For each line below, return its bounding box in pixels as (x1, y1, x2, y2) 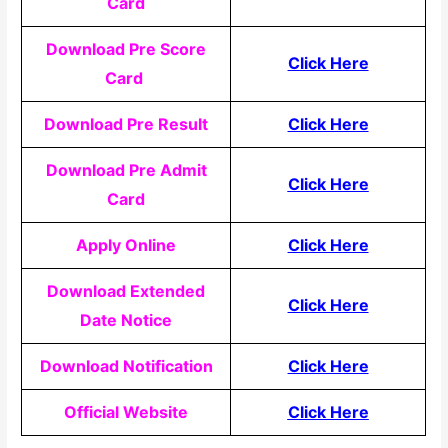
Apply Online (76, 234, 177, 255)
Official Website (64, 401, 189, 422)
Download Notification (39, 355, 213, 376)
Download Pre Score (46, 38, 207, 59)
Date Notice (80, 309, 173, 330)
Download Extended (47, 280, 206, 301)
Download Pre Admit (45, 159, 207, 180)
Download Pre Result (44, 113, 209, 134)
